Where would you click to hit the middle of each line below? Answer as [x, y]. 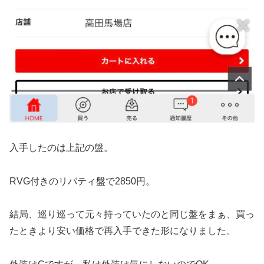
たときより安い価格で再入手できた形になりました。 [123, 231]
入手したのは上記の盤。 [61, 147]
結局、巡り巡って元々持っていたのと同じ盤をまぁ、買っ [132, 214]
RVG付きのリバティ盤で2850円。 [82, 181]
